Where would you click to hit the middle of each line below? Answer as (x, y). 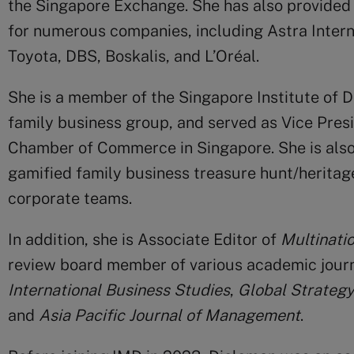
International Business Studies (119, 290)
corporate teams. (70, 198)
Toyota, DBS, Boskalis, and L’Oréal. (134, 56)
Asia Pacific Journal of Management (169, 315)
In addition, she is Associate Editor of (144, 239)
